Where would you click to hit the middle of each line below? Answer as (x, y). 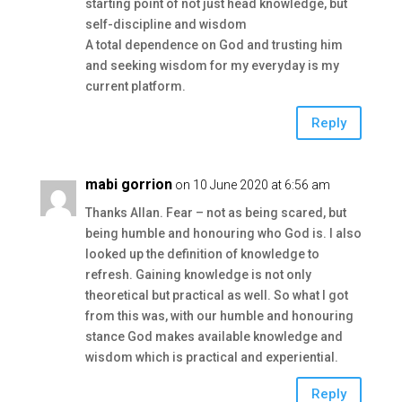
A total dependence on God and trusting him (214, 45)
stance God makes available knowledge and (214, 336)
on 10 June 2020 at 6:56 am (252, 185)
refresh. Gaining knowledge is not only (198, 275)
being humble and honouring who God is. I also (223, 233)
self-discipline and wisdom (166, 24)
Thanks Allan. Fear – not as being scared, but (215, 213)
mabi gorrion (128, 184)
